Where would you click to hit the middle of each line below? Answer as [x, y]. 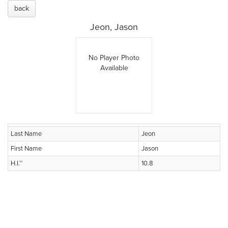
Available [114, 68]
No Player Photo [114, 58]
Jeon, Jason [114, 27]
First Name [26, 149]
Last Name [26, 134]
